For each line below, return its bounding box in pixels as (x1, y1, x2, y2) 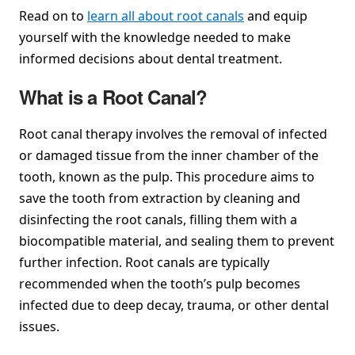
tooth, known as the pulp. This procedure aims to (19, 167, 315, 185)
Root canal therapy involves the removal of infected (19, 124, 327, 143)
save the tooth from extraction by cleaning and (19, 189, 300, 207)
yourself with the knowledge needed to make (19, 29, 291, 46)
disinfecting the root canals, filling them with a (19, 210, 297, 228)
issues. (19, 317, 59, 335)
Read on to (19, 7, 87, 25)
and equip (244, 7, 307, 25)
